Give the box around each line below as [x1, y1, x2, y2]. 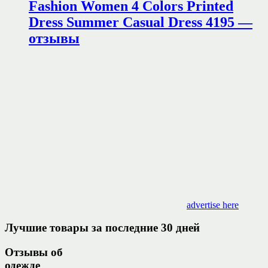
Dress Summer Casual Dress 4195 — [29, 14, 252, 30]
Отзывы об [5, 245, 63, 258]
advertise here [187, 199, 239, 210]
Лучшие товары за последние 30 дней [5, 221, 200, 234]
